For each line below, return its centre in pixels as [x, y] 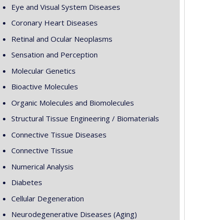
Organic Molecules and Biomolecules [72, 102]
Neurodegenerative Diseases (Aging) [74, 214]
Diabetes [27, 182]
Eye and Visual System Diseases [66, 7]
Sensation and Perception [54, 55]
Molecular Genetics [43, 70]
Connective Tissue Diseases [59, 134]
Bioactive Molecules [44, 86]
